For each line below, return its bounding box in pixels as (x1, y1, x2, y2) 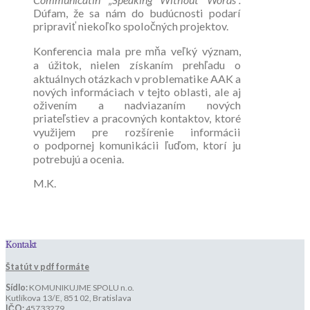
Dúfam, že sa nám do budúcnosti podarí (33, 6, 241, 20)
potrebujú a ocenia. (33, 152, 124, 166)
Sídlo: (6, 282, 29, 293)
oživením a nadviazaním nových (33, 98, 241, 112)
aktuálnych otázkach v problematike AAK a (33, 72, 241, 86)
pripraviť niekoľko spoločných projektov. (33, 19, 228, 33)
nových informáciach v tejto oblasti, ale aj (33, 85, 241, 99)
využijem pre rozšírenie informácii (33, 125, 241, 139)
